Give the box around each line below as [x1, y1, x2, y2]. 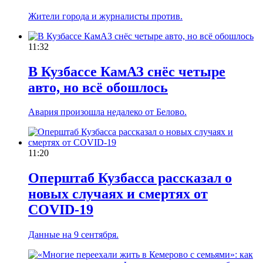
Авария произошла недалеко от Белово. [28, 107, 187, 117]
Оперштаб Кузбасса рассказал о [28, 170, 232, 186]
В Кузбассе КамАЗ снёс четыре [28, 63, 225, 79]
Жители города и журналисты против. [28, 11, 183, 21]
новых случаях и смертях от [28, 186, 208, 202]
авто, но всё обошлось [28, 79, 168, 95]
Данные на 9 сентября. [28, 230, 119, 240]
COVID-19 [28, 202, 93, 218]
